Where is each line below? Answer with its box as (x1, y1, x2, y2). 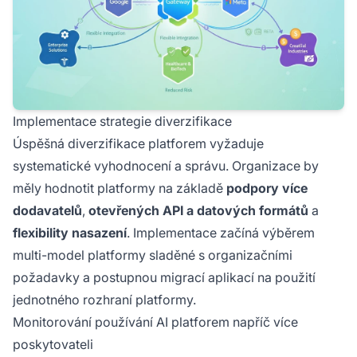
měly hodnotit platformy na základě (13, 179, 226, 196)
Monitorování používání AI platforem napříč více (13, 313, 298, 330)
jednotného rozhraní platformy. (13, 291, 196, 308)
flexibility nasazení (13, 224, 127, 241)
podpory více (226, 179, 308, 196)
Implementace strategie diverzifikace (13, 112, 232, 129)
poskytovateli (13, 335, 93, 352)
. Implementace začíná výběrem (127, 224, 315, 241)
